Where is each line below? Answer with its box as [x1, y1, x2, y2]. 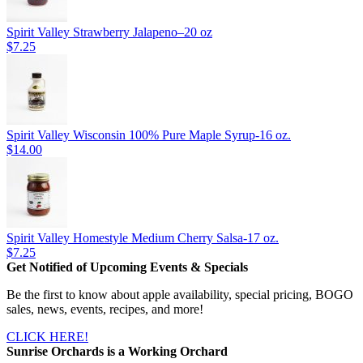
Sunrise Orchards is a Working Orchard [6, 344, 228, 358]
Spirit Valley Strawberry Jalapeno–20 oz [6, 24, 212, 39]
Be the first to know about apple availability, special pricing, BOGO [6, 287, 353, 301]
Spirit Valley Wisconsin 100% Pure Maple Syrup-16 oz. [6, 127, 291, 142]
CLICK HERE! [6, 329, 88, 344]
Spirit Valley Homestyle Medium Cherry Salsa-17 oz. [6, 230, 279, 245]
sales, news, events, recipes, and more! [6, 301, 203, 316]
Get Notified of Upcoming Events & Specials [6, 259, 248, 274]
